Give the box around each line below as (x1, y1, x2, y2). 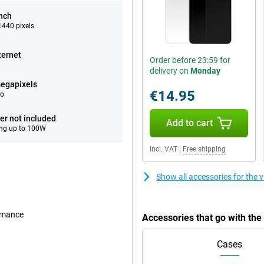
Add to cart (166, 117, 213, 128)
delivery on (150, 66, 190, 75)
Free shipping (183, 145, 226, 153)
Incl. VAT (150, 145, 177, 153)
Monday (190, 66, 220, 75)
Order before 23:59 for (150, 55, 230, 65)
